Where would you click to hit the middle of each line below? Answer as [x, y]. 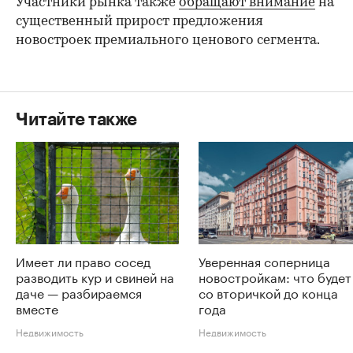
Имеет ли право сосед [83, 260]
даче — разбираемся [79, 292]
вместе [37, 307]
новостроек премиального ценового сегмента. [168, 41]
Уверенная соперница [264, 260]
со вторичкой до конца [268, 292]
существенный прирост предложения [139, 22]
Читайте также [76, 120]
